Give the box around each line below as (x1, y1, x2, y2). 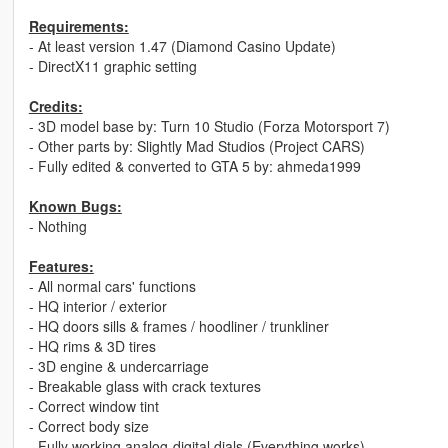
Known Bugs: (28, 196, 122, 217)
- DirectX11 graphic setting (28, 56, 197, 77)
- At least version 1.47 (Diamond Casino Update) (28, 36, 336, 57)
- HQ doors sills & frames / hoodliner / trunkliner (28, 316, 329, 337)
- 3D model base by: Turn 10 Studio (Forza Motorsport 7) (28, 116, 390, 137)
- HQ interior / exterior (28, 296, 167, 317)
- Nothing (28, 216, 87, 237)
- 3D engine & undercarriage (28, 356, 209, 377)
